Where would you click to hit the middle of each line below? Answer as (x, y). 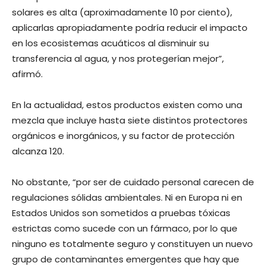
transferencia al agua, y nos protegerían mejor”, (118, 58)
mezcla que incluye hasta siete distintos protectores (130, 120)
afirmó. (27, 74)
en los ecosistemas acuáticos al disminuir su (110, 43)
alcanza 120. (38, 151)
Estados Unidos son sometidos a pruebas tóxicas (121, 213)
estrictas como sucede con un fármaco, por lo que (125, 228)
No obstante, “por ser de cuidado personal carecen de (133, 182)
